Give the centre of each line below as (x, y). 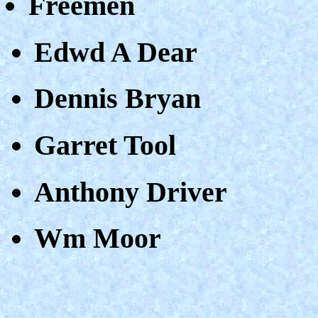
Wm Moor (98, 238)
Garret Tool (105, 146)
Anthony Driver (131, 192)
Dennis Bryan (117, 99)
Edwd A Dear (116, 52)
